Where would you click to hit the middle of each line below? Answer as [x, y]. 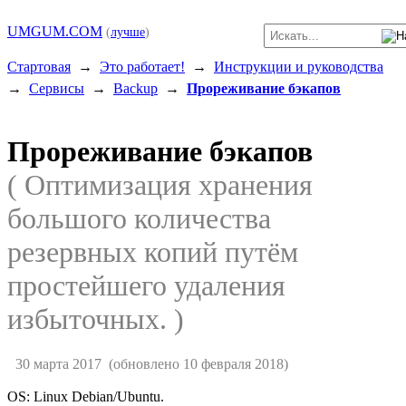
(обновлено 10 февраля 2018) [194, 363]
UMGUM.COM [55, 31]
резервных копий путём [153, 252]
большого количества [139, 219]
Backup [135, 88]
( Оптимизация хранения [160, 185]
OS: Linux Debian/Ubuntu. [86, 396]
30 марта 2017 [58, 363]
